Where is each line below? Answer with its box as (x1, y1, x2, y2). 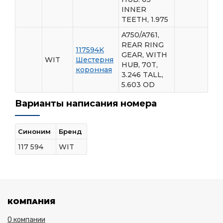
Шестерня (76, 55, 113, 64)
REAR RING (121, 40, 164, 49)
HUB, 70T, (121, 60, 158, 69)
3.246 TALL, (121, 70, 163, 79)
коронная (76, 65, 112, 74)
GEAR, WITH (121, 50, 167, 59)
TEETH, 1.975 (121, 14, 168, 24)
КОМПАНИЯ (7, 197, 55, 206)
